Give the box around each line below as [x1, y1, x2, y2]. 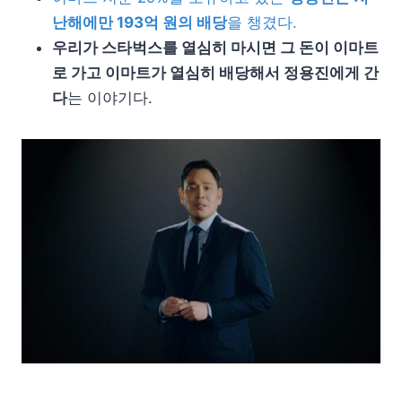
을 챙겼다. [227, 13, 297, 31]
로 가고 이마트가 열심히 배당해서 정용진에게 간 [52, 63, 379, 82]
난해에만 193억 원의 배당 [52, 13, 227, 31]
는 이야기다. [67, 88, 153, 107]
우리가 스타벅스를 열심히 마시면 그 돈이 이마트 [52, 38, 379, 57]
